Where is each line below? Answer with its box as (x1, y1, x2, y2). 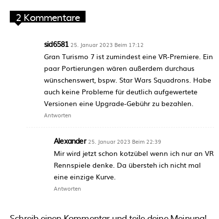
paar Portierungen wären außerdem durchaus (44, 63, 195, 73)
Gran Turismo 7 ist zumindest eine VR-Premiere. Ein (44, 51, 213, 61)
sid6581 (44, 38, 69, 49)
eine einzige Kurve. (54, 171, 116, 181)
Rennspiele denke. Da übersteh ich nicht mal (54, 159, 201, 170)
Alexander (54, 134, 86, 146)
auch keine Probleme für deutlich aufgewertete (44, 86, 197, 96)
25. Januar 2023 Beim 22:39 (88, 137, 161, 145)
